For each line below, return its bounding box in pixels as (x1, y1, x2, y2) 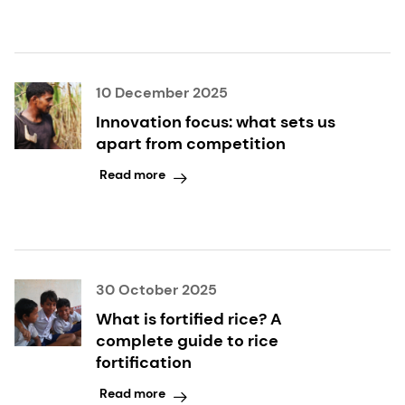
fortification (96, 351, 192, 373)
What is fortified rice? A (96, 307, 282, 330)
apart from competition (96, 132, 286, 155)
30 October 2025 (96, 279, 217, 299)
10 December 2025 (96, 82, 228, 102)
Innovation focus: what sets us (96, 110, 335, 133)
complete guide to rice (96, 329, 278, 352)
